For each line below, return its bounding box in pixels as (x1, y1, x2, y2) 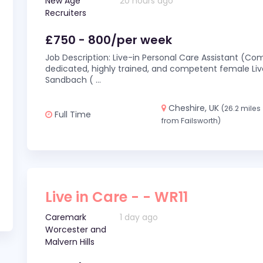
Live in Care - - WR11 (45, 187, 188, 207)
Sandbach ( (45, 74, 96, 86)
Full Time (52, 108, 91, 120)
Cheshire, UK (166, 102, 222, 114)
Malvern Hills (45, 236, 95, 248)
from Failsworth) (161, 116, 221, 126)
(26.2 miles (221, 103, 261, 113)
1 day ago (120, 211, 159, 223)
